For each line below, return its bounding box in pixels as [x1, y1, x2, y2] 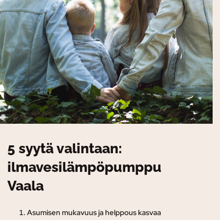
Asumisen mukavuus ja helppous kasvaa [27, 208, 161, 218]
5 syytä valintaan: [7, 140, 122, 157]
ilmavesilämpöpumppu [7, 159, 162, 176]
